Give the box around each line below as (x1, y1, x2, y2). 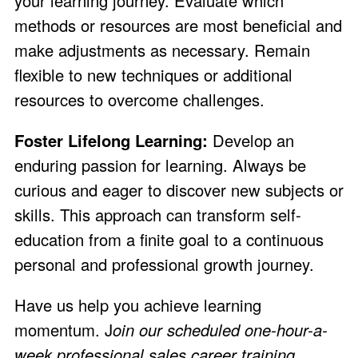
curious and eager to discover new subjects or (14, 177, 344, 201)
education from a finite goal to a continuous (14, 227, 324, 251)
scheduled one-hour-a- (167, 318, 328, 342)
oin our (113, 318, 167, 342)
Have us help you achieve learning (14, 293, 261, 317)
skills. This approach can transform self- (14, 202, 301, 226)
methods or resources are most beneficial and (14, 13, 342, 37)
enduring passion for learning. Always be (14, 153, 306, 177)
